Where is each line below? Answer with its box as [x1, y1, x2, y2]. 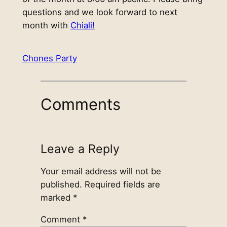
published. [40, 179, 82, 190]
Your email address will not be [40, 166, 161, 177]
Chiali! [70, 20, 95, 30]
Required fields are [84, 179, 160, 190]
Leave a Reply [40, 142, 120, 157]
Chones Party [22, 53, 77, 64]
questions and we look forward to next [22, 7, 177, 17]
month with [22, 20, 70, 30]
